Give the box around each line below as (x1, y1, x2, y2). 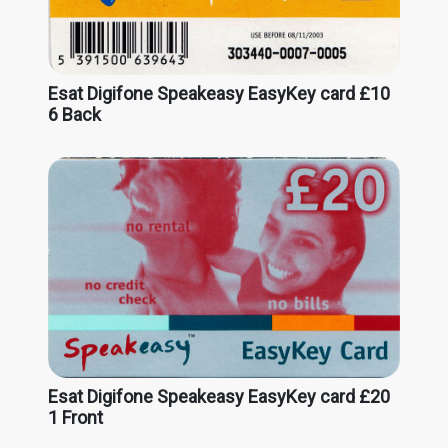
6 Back (48, 103, 101, 125)
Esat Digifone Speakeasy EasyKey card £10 (48, 82, 390, 104)
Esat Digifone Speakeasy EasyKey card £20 (48, 385, 390, 407)
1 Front (48, 406, 103, 428)
